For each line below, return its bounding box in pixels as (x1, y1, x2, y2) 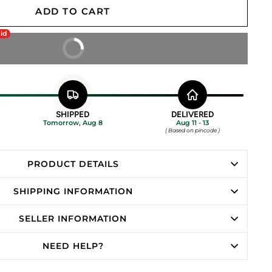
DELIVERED (171, 109, 214, 119)
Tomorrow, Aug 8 (42, 118, 103, 127)
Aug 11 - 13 (175, 118, 209, 127)
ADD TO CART (35, 5, 110, 18)
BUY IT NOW (16, 42, 84, 55)
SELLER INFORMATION (19, 212, 127, 224)
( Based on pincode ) (165, 126, 220, 134)
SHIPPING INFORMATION (13, 185, 133, 197)
